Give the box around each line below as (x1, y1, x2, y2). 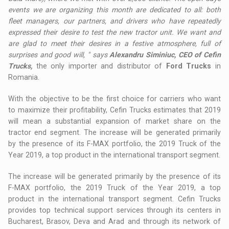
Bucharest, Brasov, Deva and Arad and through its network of (8, 217, 221, 226)
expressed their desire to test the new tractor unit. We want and (8, 28, 221, 37)
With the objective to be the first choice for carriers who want (8, 95, 221, 103)
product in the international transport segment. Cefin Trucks (8, 195, 221, 203)
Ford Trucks (166, 62, 212, 71)
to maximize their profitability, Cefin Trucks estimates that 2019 (8, 106, 221, 114)
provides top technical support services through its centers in (8, 206, 221, 215)
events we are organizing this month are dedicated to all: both (8, 6, 221, 14)
